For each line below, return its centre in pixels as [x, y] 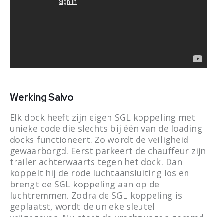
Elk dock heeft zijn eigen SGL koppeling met [103, 117]
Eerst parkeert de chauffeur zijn [139, 150]
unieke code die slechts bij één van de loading [106, 128]
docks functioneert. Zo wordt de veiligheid [99, 139]
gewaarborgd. [40, 150]
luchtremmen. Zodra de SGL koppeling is [96, 195]
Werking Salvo [42, 97]
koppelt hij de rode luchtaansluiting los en [100, 173]
